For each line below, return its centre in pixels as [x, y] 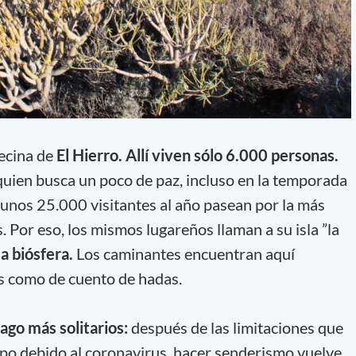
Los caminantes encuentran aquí [184, 254]
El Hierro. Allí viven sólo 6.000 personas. [197, 155]
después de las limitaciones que [235, 328]
